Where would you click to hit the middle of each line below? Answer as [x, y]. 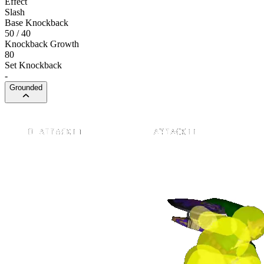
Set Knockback [33, 65]
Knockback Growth [42, 44]
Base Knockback [37, 22]
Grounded [26, 87]
